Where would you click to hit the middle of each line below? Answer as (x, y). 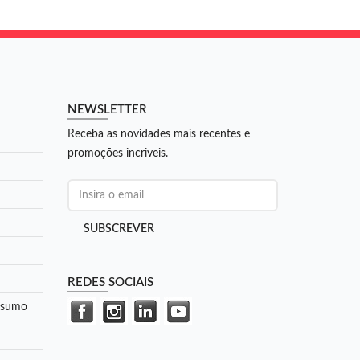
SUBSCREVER (119, 229)
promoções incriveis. (117, 154)
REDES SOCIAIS (110, 283)
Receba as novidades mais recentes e (158, 135)
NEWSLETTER (107, 110)
